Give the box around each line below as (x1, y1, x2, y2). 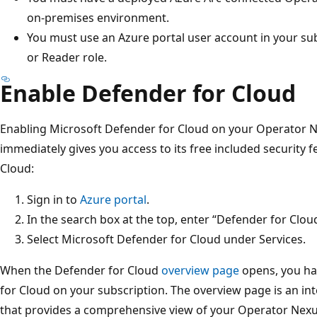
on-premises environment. (27, 9, 169, 25)
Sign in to (27, 191, 80, 207)
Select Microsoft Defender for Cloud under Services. (27, 231, 306, 247)
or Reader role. (27, 49, 107, 65)
